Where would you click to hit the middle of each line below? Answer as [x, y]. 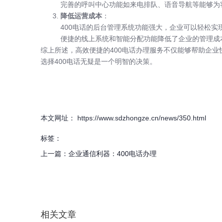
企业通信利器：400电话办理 [112, 153]
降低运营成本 [81, 16]
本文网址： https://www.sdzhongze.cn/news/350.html [123, 118]
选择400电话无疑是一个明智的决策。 [99, 61]
